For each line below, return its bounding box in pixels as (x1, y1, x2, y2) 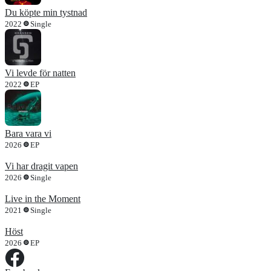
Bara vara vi (5, 128, 51, 139)
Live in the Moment (5, 193, 80, 204)
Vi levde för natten (5, 67, 76, 78)
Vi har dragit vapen (5, 160, 78, 171)
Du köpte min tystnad (5, 7, 87, 18)
